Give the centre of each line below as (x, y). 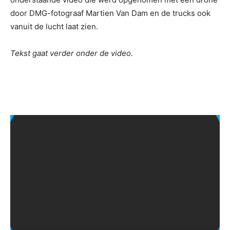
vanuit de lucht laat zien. (54, 26)
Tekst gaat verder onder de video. (72, 53)
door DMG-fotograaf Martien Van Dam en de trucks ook (110, 13)
